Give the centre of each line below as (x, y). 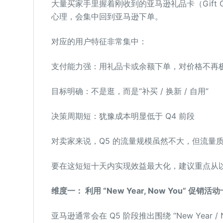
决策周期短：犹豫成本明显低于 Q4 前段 (123, 116)
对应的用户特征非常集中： (99, 41)
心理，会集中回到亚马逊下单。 (107, 16)
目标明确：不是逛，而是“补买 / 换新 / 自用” (130, 91)
